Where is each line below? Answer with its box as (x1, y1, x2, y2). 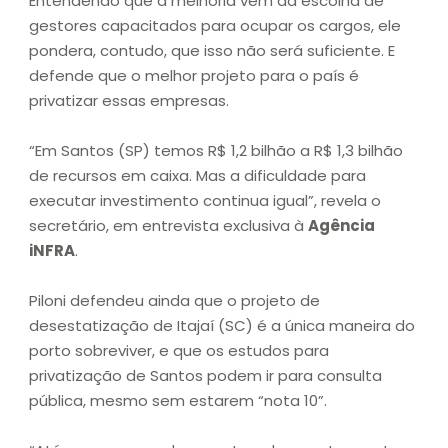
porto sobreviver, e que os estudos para (29, 340, 329, 362)
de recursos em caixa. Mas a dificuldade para (29, 165, 366, 187)
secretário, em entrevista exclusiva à (29, 215, 308, 237)
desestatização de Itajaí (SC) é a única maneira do (29, 315, 415, 337)
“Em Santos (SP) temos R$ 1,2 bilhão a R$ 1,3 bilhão (29, 140, 403, 162)
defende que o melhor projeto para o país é (29, 65, 359, 87)
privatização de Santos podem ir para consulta (29, 365, 382, 387)
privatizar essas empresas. (29, 90, 229, 112)
